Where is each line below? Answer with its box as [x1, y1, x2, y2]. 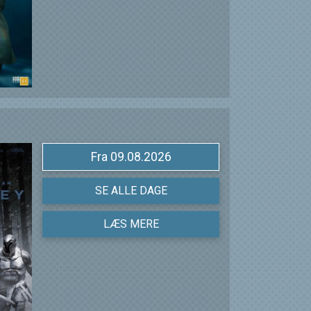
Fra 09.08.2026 [110, 150, 171, 165]
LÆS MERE [103, 217, 159, 231]
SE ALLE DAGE [94, 184, 167, 198]
